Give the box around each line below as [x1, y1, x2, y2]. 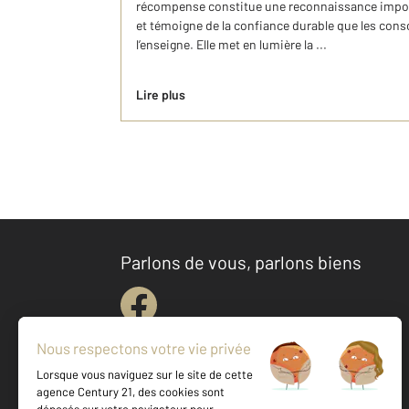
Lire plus [136, 87, 185, 102]
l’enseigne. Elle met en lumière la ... [136, 37, 327, 52]
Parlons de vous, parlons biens [121, 251, 362, 273]
